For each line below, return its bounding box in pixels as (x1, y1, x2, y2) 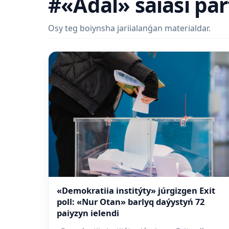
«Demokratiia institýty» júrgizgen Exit (57, 184, 215, 196)
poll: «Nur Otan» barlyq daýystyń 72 (57, 195, 204, 208)
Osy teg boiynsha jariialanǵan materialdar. (48, 22, 211, 34)
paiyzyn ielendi (57, 207, 119, 219)
